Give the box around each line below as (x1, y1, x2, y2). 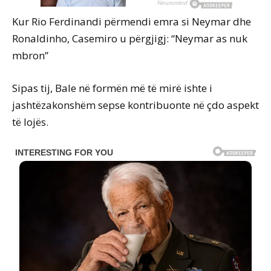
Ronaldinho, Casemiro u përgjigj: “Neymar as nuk (12, 31, 247, 46)
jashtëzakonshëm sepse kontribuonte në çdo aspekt (12, 98, 259, 113)
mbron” (12, 48, 48, 63)
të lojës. (12, 115, 48, 129)
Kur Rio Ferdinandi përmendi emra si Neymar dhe (12, 15, 251, 29)
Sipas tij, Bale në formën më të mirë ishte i (12, 81, 212, 96)
